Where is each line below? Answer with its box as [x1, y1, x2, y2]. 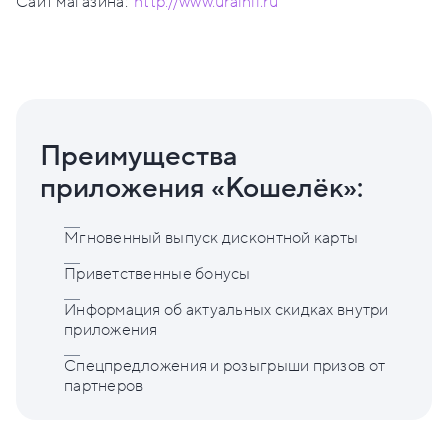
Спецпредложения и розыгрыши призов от [64, 355, 386, 378]
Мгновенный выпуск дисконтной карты [64, 227, 359, 250]
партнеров [64, 375, 144, 398]
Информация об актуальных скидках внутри [64, 299, 389, 322]
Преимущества [40, 138, 238, 176]
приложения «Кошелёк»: [40, 170, 363, 208]
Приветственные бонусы [64, 263, 251, 286]
